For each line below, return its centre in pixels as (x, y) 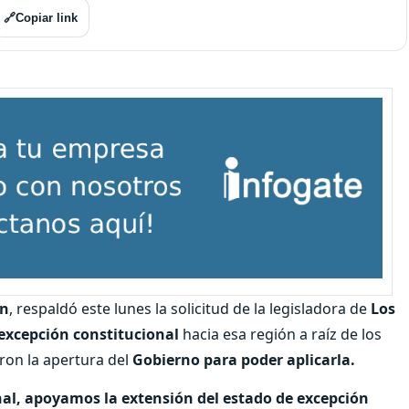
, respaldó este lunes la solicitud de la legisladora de (190, 308)
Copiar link (47, 17)
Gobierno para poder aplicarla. (244, 359)
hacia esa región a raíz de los (280, 334)
